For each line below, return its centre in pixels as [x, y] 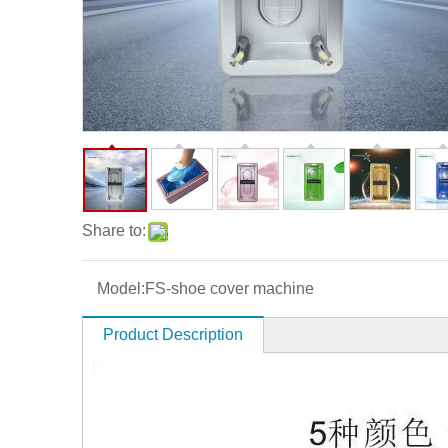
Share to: [114, 230]
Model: [121, 288]
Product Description [173, 334]
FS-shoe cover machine [229, 288]
